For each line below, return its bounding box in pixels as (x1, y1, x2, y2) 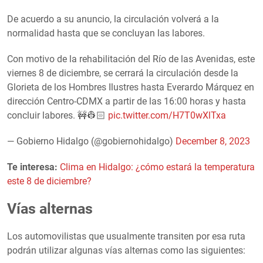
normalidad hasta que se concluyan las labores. (7, 27, 205, 39)
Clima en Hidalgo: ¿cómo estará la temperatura (60, 161, 255, 173)
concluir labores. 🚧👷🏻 (7, 109, 108, 121)
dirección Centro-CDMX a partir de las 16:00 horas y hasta (7, 95, 246, 107)
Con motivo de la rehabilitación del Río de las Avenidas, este (7, 53, 255, 65)
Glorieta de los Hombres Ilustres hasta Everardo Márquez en (7, 81, 254, 93)
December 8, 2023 (176, 135, 250, 147)
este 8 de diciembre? (7, 175, 92, 187)
